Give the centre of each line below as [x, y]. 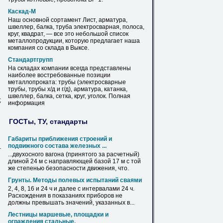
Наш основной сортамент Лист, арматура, [68, 20]
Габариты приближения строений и [60, 139]
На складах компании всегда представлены [69, 68]
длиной [19, 161]
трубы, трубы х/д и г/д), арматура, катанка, [68, 89]
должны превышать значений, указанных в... [71, 203]
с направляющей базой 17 [82, 161]
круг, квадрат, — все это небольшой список [68, 34]
